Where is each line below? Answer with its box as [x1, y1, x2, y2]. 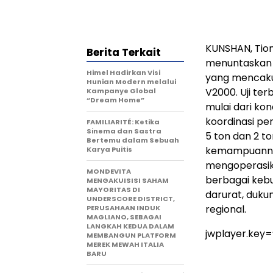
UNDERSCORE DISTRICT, [87, 194, 175, 204]
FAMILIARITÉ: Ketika [87, 117, 160, 127]
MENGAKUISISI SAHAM [87, 175, 169, 186]
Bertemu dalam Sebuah [87, 135, 179, 146]
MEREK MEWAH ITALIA [87, 239, 164, 250]
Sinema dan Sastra [87, 126, 161, 136]
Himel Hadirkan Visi [87, 68, 160, 78]
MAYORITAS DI [87, 185, 140, 195]
